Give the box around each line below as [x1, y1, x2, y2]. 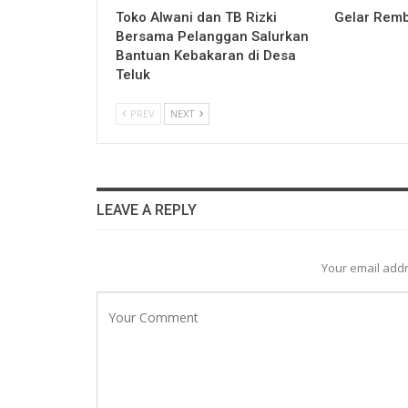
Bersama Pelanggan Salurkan [116, 27, 309, 45]
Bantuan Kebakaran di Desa [116, 46, 296, 64]
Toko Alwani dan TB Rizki [116, 8, 277, 25]
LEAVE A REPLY [97, 200, 197, 219]
